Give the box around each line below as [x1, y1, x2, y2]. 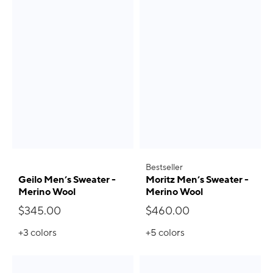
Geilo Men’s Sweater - [18, 173, 116, 187]
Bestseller [146, 161, 183, 174]
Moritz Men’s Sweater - [146, 173, 249, 187]
